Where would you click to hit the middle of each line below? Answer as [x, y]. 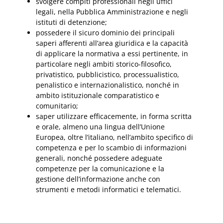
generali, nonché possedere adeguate [99, 158]
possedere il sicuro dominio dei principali [105, 32]
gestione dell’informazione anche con [98, 179]
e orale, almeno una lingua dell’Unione [100, 126]
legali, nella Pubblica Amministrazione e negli [112, 11]
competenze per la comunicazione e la [100, 168]
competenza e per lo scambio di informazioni [111, 147]
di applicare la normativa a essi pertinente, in [112, 53]
